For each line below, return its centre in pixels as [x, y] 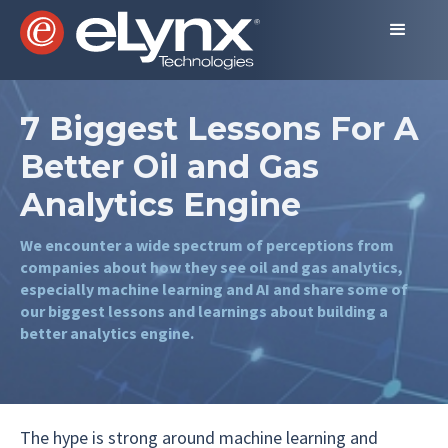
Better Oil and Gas [169, 166]
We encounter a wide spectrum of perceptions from [207, 245]
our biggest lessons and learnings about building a [204, 311]
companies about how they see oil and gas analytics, [211, 267]
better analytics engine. [107, 333]
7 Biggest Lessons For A [219, 128]
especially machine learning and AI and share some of [214, 289]
